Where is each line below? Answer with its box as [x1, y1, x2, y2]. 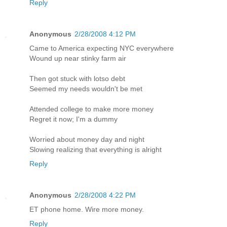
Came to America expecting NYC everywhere [29, 44, 174, 52]
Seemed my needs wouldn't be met [29, 84, 142, 93]
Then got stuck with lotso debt [29, 74, 125, 83]
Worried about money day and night [29, 135, 144, 143]
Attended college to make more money [29, 104, 154, 113]
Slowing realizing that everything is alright [29, 145, 162, 154]
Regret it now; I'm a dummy [29, 115, 118, 123]
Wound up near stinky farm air [29, 54, 126, 62]
